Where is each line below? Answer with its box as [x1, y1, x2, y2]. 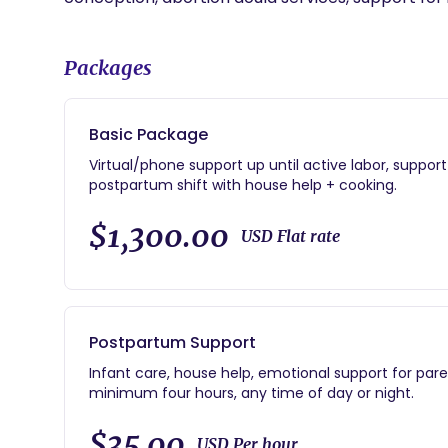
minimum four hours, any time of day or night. [89, 383, 414, 403]
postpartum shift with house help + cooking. [89, 175, 397, 195]
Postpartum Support [89, 331, 256, 354]
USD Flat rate [241, 226, 340, 246]
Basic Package [89, 123, 208, 146]
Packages [64, 55, 152, 80]
